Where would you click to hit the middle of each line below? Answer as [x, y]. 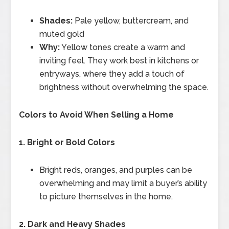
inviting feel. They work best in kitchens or [119, 60]
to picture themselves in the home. [106, 196]
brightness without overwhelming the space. [124, 87]
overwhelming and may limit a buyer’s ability [123, 183]
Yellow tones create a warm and [123, 47]
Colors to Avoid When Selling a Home [97, 114]
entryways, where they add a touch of [112, 74]
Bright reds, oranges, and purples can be [116, 170]
